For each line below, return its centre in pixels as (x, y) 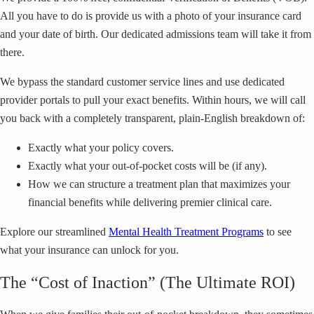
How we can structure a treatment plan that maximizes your (159, 184)
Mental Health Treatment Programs (186, 232)
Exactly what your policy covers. (101, 148)
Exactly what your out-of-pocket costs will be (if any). (148, 166)
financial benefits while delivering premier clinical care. (150, 203)
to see (278, 232)
